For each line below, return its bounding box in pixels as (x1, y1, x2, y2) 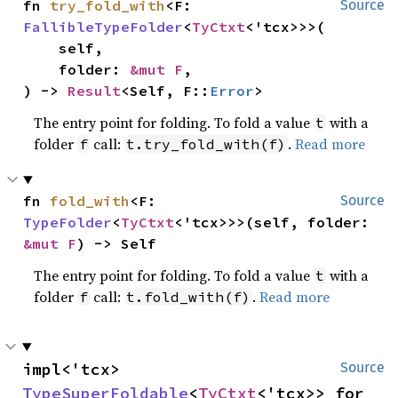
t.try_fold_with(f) (126, 135, 287, 153)
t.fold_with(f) (126, 288, 251, 306)
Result (68, 82, 122, 99)
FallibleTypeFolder (23, 18, 184, 36)
